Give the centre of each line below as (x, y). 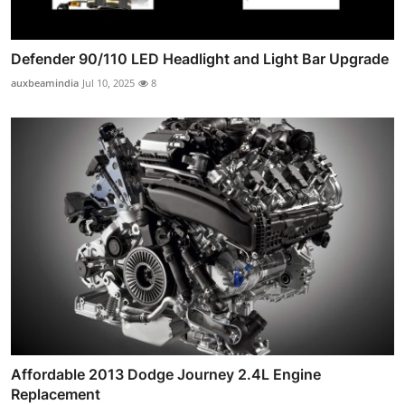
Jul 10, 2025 (108, 83)
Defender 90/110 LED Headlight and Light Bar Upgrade (200, 59)
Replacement (56, 394)
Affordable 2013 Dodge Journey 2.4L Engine (166, 374)
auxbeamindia (45, 83)
